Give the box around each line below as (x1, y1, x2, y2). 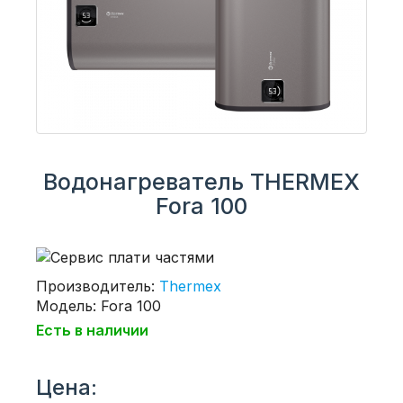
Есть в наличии (36, 320, 148, 339)
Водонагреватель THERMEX (43, 168, 360, 195)
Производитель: (36, 276, 159, 295)
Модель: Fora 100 (36, 296, 161, 315)
